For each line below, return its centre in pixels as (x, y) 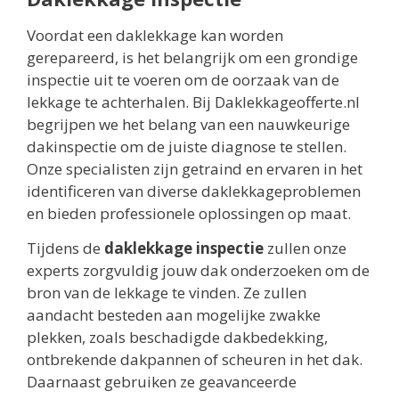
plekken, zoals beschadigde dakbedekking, (177, 338)
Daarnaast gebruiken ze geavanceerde (162, 382)
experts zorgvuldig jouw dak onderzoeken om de (198, 271)
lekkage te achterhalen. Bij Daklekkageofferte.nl (193, 102)
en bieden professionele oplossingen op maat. (189, 213)
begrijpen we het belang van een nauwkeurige (188, 124)
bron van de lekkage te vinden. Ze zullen (167, 293)
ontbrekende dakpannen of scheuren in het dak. (195, 360)
